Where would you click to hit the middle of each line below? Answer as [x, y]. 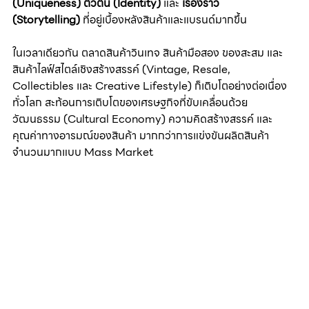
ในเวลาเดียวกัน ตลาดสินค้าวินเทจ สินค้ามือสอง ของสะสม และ [148, 53]
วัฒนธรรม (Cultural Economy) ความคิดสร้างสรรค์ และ [142, 119]
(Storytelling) [46, 20]
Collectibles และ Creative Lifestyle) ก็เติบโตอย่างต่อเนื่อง [150, 86]
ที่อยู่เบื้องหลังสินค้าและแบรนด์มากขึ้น [163, 20]
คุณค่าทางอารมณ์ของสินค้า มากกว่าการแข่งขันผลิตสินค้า [141, 136]
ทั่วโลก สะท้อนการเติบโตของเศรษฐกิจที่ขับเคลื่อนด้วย [130, 103]
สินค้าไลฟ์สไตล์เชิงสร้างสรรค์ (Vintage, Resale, [123, 70]
